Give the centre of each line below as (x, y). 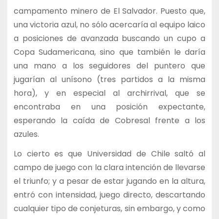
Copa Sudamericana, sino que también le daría (109, 52)
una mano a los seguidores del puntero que (109, 66)
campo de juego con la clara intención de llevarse (109, 168)
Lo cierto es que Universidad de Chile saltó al (109, 154)
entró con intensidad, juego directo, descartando (109, 195)
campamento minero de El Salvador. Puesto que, (109, 11)
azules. (26, 134)
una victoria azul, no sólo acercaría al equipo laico (109, 24)
